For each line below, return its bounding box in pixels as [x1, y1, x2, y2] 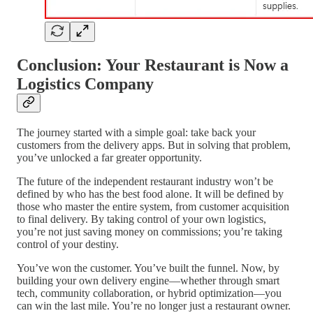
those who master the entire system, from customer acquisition [17, 201, 289, 213]
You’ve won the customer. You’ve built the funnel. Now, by [17, 262, 279, 275]
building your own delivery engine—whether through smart [17, 275, 279, 287]
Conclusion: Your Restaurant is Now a [17, 56, 289, 75]
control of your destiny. [17, 238, 119, 251]
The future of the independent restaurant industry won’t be [17, 175, 273, 188]
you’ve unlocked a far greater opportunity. [17, 152, 202, 164]
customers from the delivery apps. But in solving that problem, [17, 139, 291, 152]
